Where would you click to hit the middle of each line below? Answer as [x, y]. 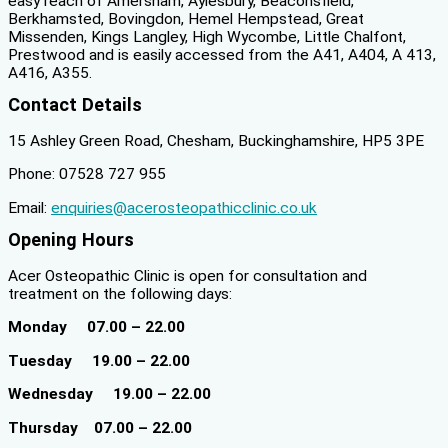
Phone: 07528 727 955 [87, 174]
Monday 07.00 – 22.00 [96, 327]
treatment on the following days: [120, 293]
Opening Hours [71, 240]
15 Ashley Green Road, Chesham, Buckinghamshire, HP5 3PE [216, 140]
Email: [29, 207]
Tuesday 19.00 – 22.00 [99, 360]
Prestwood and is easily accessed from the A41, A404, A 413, [222, 54]
